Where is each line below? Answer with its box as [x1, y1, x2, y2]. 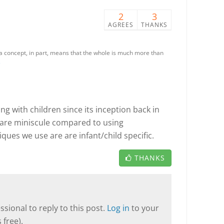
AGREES [108, 20, 133, 29]
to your [131, 202, 159, 213]
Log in [107, 202, 131, 213]
